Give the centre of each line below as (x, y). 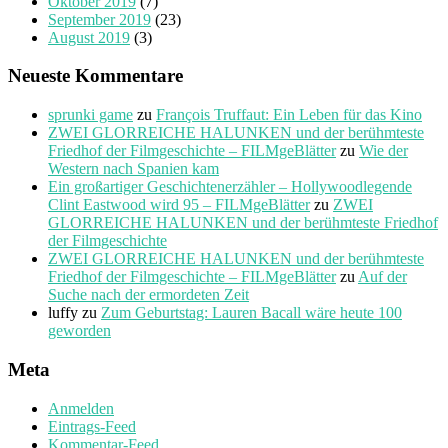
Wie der (383, 151)
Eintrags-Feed (92, 426)
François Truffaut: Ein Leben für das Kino (289, 115)
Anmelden (81, 408)
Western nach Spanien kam (133, 169)
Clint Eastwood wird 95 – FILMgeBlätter (179, 205)
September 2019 (99, 19)
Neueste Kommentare (95, 76)
